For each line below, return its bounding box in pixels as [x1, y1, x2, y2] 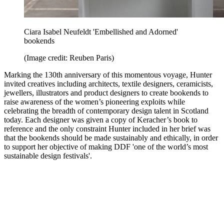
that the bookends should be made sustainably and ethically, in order [4, 133, 218, 142]
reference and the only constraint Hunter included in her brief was [4, 124, 210, 133]
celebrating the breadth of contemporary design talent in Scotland [4, 106, 208, 115]
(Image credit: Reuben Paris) [24, 53, 114, 62]
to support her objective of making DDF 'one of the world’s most [4, 142, 208, 151]
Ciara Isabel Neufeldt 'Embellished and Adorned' [24, 27, 178, 36]
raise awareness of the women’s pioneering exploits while [4, 97, 185, 106]
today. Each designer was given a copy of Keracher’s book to [4, 115, 197, 124]
